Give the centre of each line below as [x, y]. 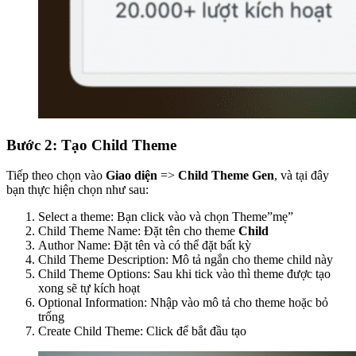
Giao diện [132, 176]
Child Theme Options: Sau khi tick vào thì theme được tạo [184, 274]
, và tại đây [302, 176]
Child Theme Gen [226, 176]
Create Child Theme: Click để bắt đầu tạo [142, 331]
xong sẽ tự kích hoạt [89, 288]
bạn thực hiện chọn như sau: [77, 190]
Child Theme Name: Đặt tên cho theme [138, 231]
